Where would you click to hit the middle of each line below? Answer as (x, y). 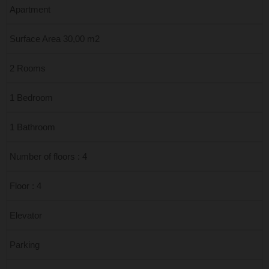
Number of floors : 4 (48, 156)
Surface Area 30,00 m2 (55, 39)
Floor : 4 (26, 186)
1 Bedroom (31, 98)
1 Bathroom (32, 127)
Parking (25, 245)
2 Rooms (28, 68)
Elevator (26, 215)
